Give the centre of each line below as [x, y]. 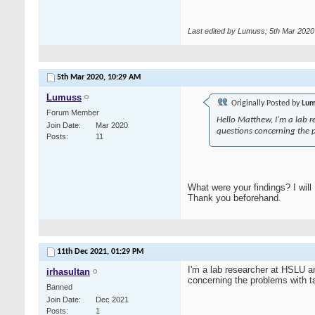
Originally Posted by [265, 104]
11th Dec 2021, [84, 252]
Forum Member [73, 113]
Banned [59, 287]
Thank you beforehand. [234, 198]
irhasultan [68, 272]
